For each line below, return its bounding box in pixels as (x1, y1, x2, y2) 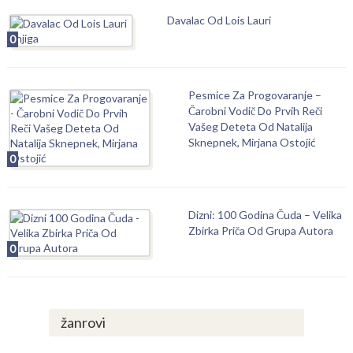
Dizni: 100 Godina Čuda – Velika (188, 208, 342, 221)
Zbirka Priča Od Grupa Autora (188, 224, 333, 237)
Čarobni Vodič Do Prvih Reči (188, 104, 322, 117)
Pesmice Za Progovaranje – (188, 88, 321, 102)
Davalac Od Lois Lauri (166, 13, 271, 27)
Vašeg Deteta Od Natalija (188, 120, 313, 133)
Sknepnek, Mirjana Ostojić (188, 136, 316, 149)
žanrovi (60, 314, 106, 331)
